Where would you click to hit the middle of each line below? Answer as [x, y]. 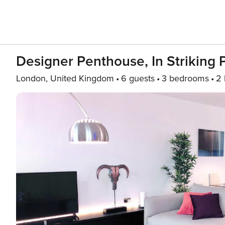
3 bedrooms [185, 78]
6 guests [138, 78]
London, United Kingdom [65, 78]
